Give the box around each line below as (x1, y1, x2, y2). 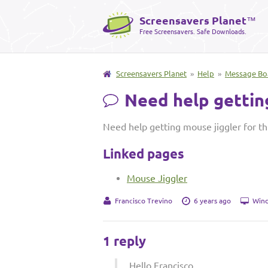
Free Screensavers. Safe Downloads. (139, 28, 246, 35)
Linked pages (103, 146, 184, 161)
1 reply (103, 233, 146, 248)
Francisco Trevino (115, 197, 172, 205)
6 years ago (194, 197, 231, 205)
